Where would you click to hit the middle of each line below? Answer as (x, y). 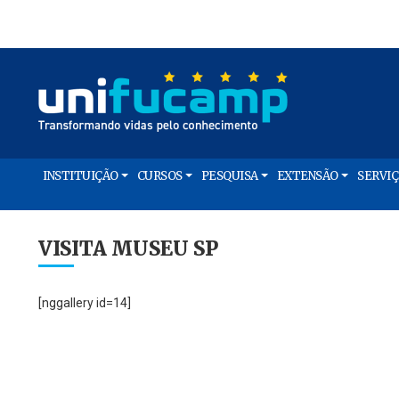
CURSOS (159, 176)
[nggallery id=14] (85, 303)
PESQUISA (229, 176)
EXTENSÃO (307, 176)
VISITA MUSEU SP (129, 248)
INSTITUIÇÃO (81, 176)
